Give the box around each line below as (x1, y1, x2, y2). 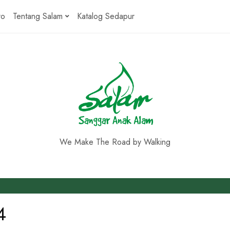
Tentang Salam (13, 10, 63, 22)
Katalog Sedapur (77, 10, 135, 22)
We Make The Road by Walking (60, 136, 170, 148)
